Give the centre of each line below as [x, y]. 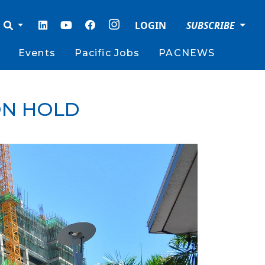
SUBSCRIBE [212, 25]
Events [37, 53]
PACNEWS [187, 53]
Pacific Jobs [107, 53]
